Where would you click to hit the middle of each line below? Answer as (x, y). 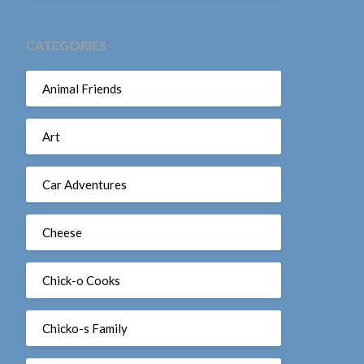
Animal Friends (82, 88)
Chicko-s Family (84, 328)
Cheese (62, 232)
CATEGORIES (66, 45)
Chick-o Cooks (81, 280)
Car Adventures (84, 184)
